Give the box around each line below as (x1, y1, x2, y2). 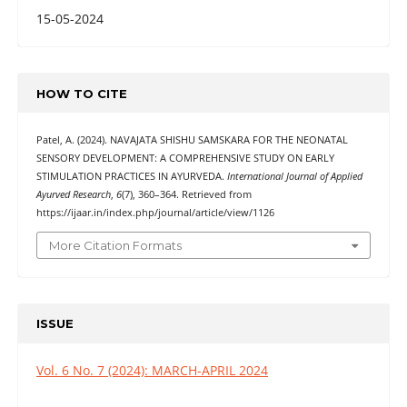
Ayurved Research (35, 188, 111, 202)
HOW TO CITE (35, 85, 127, 101)
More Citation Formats (49, 237, 182, 253)
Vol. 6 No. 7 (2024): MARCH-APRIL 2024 (35, 361, 268, 379)
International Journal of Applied (226, 170, 362, 184)
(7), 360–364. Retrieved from (121, 188, 252, 202)
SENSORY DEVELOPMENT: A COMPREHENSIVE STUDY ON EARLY (35, 152, 334, 165)
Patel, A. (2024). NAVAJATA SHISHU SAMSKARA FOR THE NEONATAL (35, 134, 348, 147)
